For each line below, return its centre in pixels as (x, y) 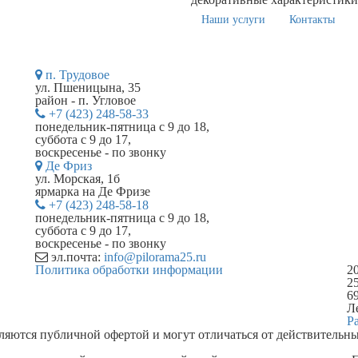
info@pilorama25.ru (155, 257)
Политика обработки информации (129, 269)
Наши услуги (233, 19)
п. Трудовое (76, 74)
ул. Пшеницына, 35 (88, 87)
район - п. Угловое (86, 100)
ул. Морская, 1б (78, 178)
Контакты (312, 19)
